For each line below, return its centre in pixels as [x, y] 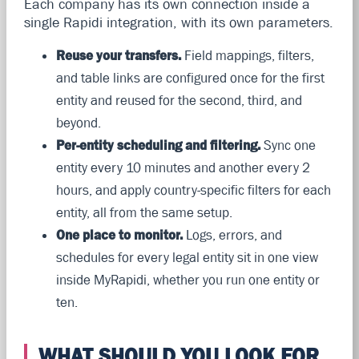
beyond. [78, 122]
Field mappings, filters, [247, 55]
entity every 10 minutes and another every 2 [183, 167]
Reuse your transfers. [118, 55]
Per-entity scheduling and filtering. [158, 145]
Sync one [288, 145]
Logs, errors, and [232, 234]
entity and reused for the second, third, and [179, 100]
